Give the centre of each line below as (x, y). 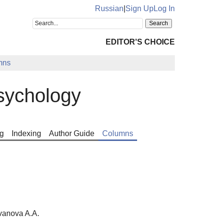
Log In (164, 8)
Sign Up (139, 8)
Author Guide (71, 133)
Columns (117, 133)
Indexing (26, 133)
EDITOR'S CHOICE (140, 42)
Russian (109, 8)
